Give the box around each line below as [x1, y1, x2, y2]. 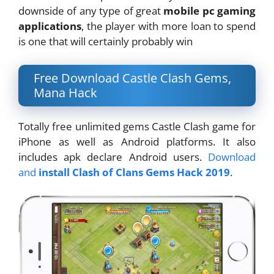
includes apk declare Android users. [18, 149, 208, 164]
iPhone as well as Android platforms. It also [18, 134, 256, 149]
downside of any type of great [18, 4, 164, 18]
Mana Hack [34, 84, 97, 101]
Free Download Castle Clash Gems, [34, 69, 231, 86]
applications [18, 19, 81, 33]
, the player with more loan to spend [81, 19, 256, 33]
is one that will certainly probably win [18, 34, 193, 48]
